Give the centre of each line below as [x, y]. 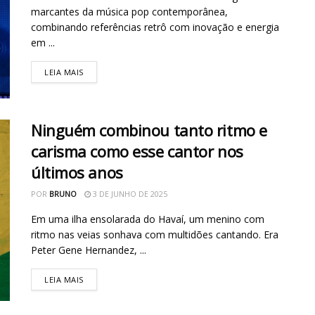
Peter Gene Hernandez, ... [89, 250]
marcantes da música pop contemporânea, [129, 11]
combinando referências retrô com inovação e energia [155, 27]
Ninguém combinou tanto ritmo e [149, 130]
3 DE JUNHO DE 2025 [129, 194]
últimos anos [77, 173]
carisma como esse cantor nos [137, 152]
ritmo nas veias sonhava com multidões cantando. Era [155, 235]
